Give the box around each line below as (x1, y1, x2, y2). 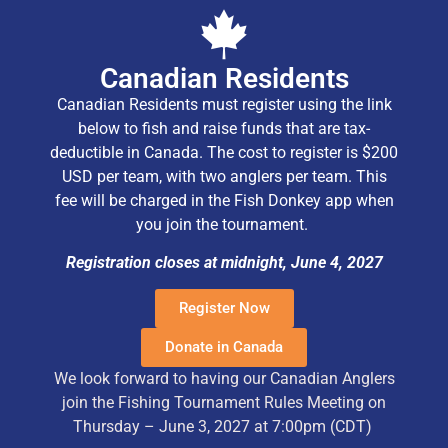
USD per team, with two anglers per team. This (61, 166, 387, 186)
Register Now (178, 299, 270, 318)
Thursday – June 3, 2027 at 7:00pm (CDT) (72, 417, 376, 437)
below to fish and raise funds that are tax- (78, 118, 370, 138)
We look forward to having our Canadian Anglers (53, 369, 395, 389)
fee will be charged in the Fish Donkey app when (54, 190, 394, 210)
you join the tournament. (136, 214, 312, 234)
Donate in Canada (165, 338, 283, 357)
